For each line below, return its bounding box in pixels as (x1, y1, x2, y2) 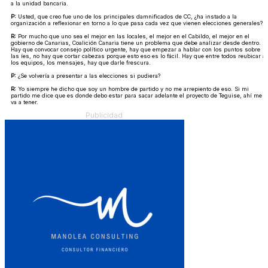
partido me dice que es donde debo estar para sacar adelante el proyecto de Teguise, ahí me (11, 92, 262, 99)
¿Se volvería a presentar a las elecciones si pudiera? (16, 72, 160, 79)
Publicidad (86, 110, 123, 120)
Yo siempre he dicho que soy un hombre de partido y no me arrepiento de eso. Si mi (16, 85, 249, 92)
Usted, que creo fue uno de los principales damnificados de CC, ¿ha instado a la (16, 13, 237, 20)
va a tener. (11, 98, 38, 105)
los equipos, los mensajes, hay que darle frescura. (11, 59, 151, 66)
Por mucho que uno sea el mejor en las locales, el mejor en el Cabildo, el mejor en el (16, 32, 249, 39)
